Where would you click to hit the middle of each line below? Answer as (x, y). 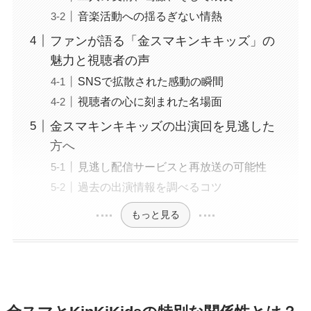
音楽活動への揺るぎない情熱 (150, 16)
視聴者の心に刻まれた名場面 (150, 101)
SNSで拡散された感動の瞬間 (150, 81)
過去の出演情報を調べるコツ (150, 186)
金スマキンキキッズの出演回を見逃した (162, 126)
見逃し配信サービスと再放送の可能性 (172, 166)
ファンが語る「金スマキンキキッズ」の (162, 41)
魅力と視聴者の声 (100, 60)
